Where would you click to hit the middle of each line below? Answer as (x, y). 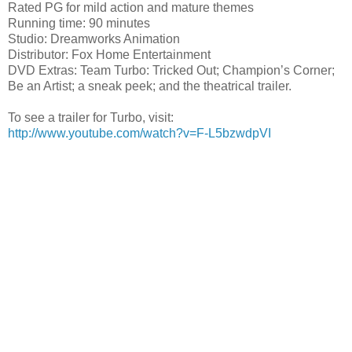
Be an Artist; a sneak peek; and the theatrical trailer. (150, 86)
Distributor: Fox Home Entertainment (109, 54)
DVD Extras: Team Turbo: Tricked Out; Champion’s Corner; (171, 70)
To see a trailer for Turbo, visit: (91, 117)
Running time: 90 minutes (79, 23)
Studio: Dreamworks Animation (94, 38)
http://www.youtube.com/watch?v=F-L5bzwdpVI (139, 133)
